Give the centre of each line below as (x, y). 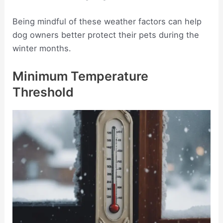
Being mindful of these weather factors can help (107, 22)
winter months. (42, 49)
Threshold (43, 92)
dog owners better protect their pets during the (106, 35)
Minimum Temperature (81, 76)
